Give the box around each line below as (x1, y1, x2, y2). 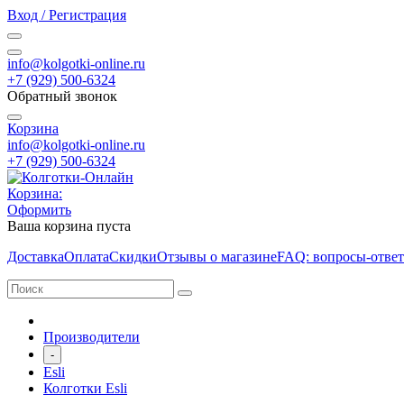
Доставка (7, 249, 64, 264)
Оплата (64, 249, 109, 264)
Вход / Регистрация (7, 7, 126, 23)
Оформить (7, 202, 71, 217)
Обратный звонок (7, 88, 117, 104)
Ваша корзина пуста (7, 218, 131, 234)
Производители (43, 329, 140, 344)
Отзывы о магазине (157, 249, 277, 264)
